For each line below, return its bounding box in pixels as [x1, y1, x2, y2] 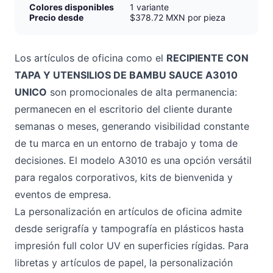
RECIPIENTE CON [166, 52, 249, 64]
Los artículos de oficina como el [15, 52, 166, 64]
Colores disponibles [29, 2, 114, 12]
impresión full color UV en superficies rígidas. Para [15, 239, 249, 252]
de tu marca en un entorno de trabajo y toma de [15, 137, 238, 149]
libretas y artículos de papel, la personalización [15, 257, 233, 269]
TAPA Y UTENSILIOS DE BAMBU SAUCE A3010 [15, 69, 238, 81]
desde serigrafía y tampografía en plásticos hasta [15, 222, 244, 235]
